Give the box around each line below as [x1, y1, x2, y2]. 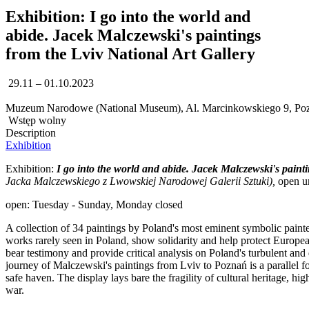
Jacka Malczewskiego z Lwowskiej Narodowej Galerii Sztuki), [6, 175, 275, 188]
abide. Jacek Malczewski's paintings [6, 26, 261, 45]
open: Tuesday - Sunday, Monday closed [6, 199, 183, 211]
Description [6, 127, 56, 139]
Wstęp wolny [6, 114, 66, 127]
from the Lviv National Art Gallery [6, 45, 255, 63]
